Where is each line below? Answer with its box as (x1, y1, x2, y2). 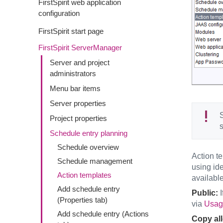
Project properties (50, 114, 107, 122)
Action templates (57, 171, 111, 179)
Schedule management (57, 157, 132, 165)
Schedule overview (57, 143, 119, 151)
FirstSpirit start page (38, 27, 104, 35)
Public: (191, 189, 218, 197)
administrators (50, 69, 96, 78)
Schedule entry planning (50, 129, 127, 137)
